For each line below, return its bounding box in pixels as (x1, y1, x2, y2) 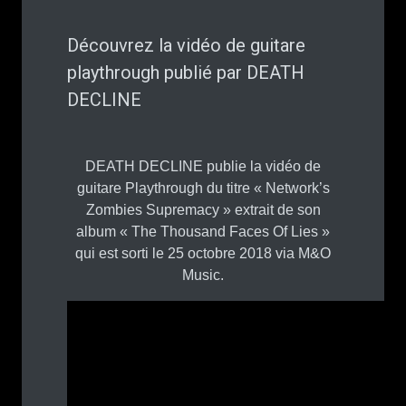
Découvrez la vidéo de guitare (67, 34, 305, 57)
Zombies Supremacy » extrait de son (85, 202, 321, 218)
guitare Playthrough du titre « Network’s (76, 180, 330, 197)
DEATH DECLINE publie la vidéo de (85, 159, 321, 175)
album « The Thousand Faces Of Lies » (76, 224, 330, 240)
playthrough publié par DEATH (67, 62, 304, 84)
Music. (182, 267, 224, 284)
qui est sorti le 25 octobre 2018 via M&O (75, 246, 331, 262)
